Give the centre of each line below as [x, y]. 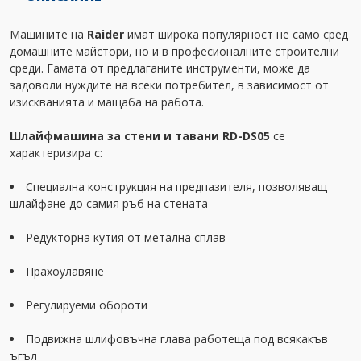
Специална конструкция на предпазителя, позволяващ [176, 187]
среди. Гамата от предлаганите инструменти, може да [160, 68]
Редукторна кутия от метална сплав [126, 237]
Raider [106, 34]
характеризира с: [56, 153]
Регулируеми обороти [87, 305]
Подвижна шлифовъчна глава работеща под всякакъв [177, 339]
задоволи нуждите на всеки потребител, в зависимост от [169, 85]
